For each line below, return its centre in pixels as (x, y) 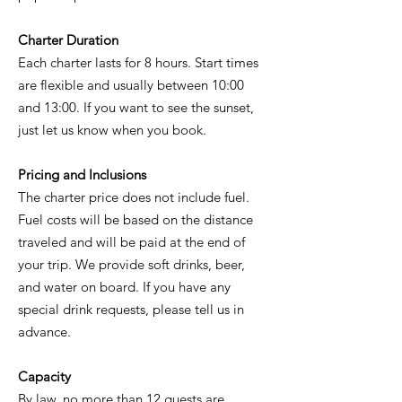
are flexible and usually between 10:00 (131, 85)
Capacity (44, 376)
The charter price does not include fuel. (134, 197)
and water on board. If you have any (124, 287)
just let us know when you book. (112, 130)
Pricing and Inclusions (82, 175)
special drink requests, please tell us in (131, 309)
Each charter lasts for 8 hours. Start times (138, 62)
